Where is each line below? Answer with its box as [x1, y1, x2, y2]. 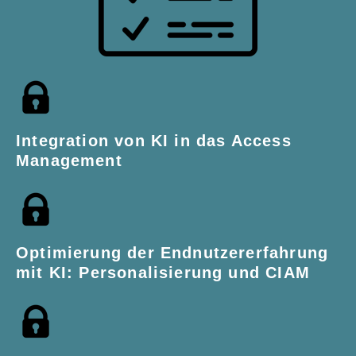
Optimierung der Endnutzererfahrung [16, 243, 329, 261]
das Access [195, 131, 292, 149]
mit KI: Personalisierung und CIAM [16, 263, 310, 281]
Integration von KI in [16, 131, 196, 149]
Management [16, 151, 122, 169]
